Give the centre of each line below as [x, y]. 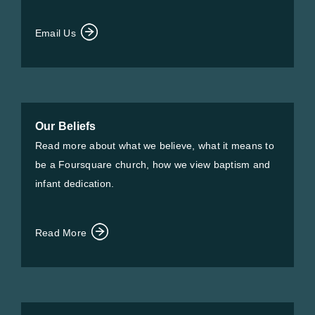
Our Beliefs [66, 126]
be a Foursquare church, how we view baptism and [153, 165]
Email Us [57, 33]
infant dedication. [75, 184]
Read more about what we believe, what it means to [155, 146]
